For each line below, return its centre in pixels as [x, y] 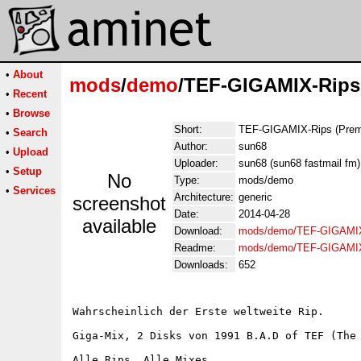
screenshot [119, 203]
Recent [30, 94]
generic [255, 197]
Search [30, 133]
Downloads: [201, 265]
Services [34, 191]
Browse [31, 113]
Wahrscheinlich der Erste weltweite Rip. [198, 311]
